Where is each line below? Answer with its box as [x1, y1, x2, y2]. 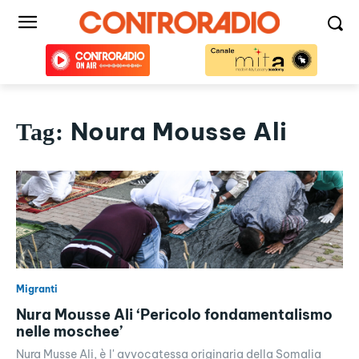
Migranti [16, 283, 58, 296]
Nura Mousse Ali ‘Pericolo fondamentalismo [16, 305, 333, 325]
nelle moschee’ [16, 322, 123, 341]
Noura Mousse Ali [70, 116, 288, 147]
